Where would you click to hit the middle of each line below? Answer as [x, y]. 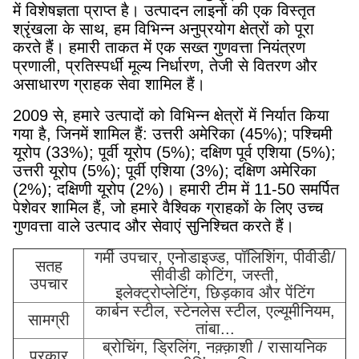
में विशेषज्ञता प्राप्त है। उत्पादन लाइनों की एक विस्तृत [164, 11]
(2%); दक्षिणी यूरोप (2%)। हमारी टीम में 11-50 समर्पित [176, 190]
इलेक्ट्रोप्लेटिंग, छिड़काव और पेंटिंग [215, 293]
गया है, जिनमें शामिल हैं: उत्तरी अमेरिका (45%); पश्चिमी [173, 134]
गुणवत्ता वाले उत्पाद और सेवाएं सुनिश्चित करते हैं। [153, 226]
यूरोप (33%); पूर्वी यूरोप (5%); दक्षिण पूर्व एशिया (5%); [174, 153]
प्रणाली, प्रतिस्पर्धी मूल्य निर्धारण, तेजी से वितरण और [165, 66]
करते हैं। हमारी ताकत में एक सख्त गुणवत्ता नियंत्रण [159, 48]
